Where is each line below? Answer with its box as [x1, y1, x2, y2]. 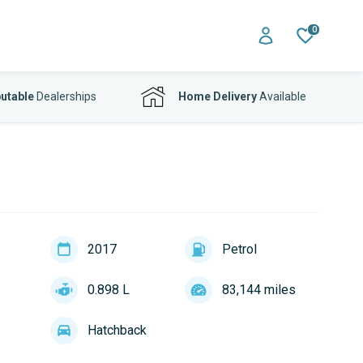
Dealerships [33, 90, 96, 103]
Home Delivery [178, 90, 257, 103]
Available [257, 90, 306, 103]
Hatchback [87, 322, 147, 338]
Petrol [221, 241, 257, 257]
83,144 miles [221, 282, 296, 297]
